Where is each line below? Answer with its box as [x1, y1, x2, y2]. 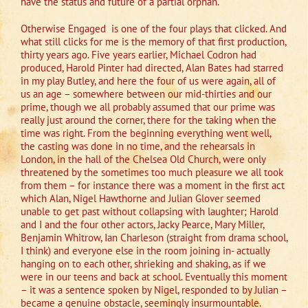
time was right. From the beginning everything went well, [21, 126, 271, 140]
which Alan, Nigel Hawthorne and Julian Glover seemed [21, 192, 261, 206]
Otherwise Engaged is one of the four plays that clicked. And [21, 22, 287, 36]
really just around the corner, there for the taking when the [21, 113, 276, 127]
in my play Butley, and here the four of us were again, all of [21, 74, 276, 88]
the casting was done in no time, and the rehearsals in [21, 140, 255, 153]
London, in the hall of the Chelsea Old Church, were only [21, 153, 265, 166]
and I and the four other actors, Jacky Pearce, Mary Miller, [21, 218, 264, 232]
